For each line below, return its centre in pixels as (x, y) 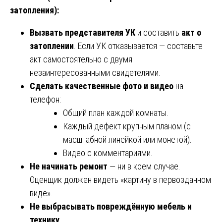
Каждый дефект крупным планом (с (127, 126)
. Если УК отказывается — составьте (138, 46)
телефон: (45, 99)
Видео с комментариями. (108, 153)
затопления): (34, 10)
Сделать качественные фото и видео (102, 86)
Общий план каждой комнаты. (116, 112)
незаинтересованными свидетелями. (95, 72)
